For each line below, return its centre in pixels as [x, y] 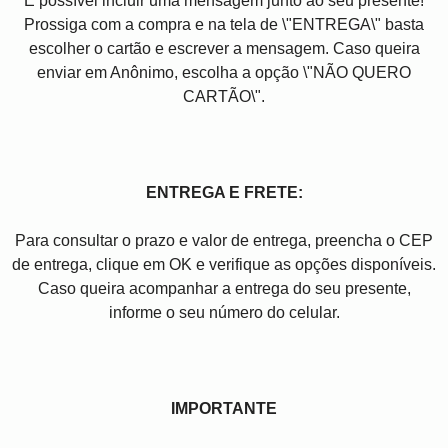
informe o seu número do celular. [224, 313]
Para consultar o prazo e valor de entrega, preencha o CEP [224, 241]
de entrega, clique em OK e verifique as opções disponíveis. [224, 265]
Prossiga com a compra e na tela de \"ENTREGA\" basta [224, 25]
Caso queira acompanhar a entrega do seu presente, [224, 289]
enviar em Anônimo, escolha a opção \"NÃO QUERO [224, 73]
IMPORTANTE [224, 409]
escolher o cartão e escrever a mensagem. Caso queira [224, 49]
